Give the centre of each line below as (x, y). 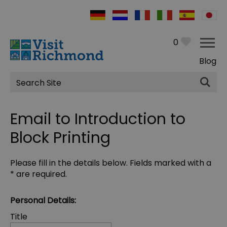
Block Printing (60, 138)
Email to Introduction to (98, 119)
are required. (41, 174)
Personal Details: (43, 201)
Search (31, 88)
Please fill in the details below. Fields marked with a (111, 163)
